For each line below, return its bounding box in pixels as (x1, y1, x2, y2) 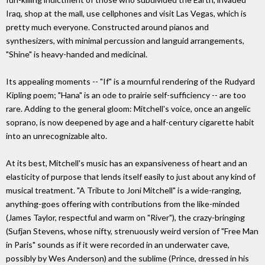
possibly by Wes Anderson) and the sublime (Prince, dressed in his (6, 253, 249, 264)
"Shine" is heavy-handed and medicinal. (6, 49, 147, 60)
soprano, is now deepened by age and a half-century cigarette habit (6, 117, 254, 128)
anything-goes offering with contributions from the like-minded (6, 199, 240, 209)
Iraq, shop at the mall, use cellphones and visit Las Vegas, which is (6, 8, 247, 19)
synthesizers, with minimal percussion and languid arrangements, (6, 35, 244, 46)
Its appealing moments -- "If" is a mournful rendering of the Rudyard (6, 76, 255, 87)
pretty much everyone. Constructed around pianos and (6, 22, 209, 33)
